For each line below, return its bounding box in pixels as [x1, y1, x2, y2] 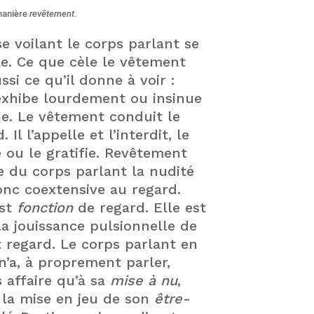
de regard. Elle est [73, 199, 206, 216]
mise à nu [110, 272, 177, 289]
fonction [17, 199, 73, 216]
